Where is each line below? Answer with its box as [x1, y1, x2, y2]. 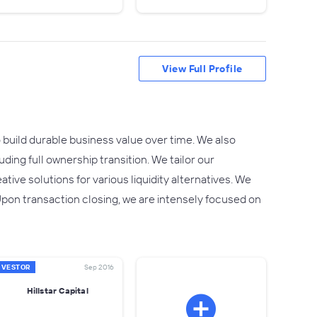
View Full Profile [162, 62, 243, 75]
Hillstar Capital [26, 284, 88, 296]
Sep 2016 [83, 263, 114, 272]
